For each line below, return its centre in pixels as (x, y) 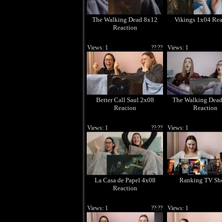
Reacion (125, 108)
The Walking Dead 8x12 (125, 20)
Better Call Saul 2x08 (125, 100)
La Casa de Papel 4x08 (125, 180)
